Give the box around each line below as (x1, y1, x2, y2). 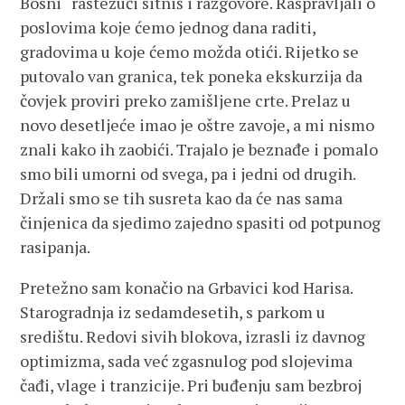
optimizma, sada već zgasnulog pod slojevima (20, 350, 353, 372)
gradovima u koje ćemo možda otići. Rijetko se (20, 41, 360, 62)
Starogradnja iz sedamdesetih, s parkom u (20, 301, 326, 323)
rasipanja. (20, 236, 91, 258)
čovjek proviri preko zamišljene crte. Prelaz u (20, 89, 352, 111)
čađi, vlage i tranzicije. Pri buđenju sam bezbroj (20, 374, 363, 396)
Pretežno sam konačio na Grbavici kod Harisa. (20, 277, 353, 298)
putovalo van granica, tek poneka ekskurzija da (20, 65, 363, 87)
